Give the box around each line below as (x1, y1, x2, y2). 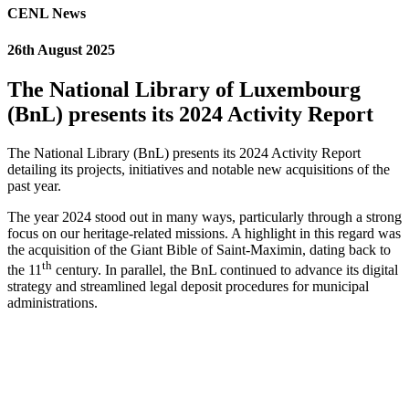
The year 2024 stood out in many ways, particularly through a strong (7, 208, 402, 225)
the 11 (7, 262, 42, 278)
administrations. (7, 295, 98, 311)
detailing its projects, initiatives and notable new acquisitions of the (7, 161, 390, 177)
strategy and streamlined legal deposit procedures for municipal (7, 278, 369, 295)
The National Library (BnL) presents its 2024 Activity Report (7, 144, 361, 161)
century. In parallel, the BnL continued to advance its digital (52, 262, 398, 278)
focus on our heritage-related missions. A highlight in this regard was (7, 225, 401, 241)
